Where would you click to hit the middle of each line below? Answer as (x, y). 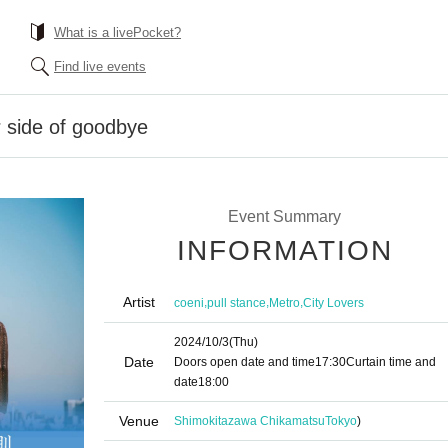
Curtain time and (391, 362)
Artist (139, 302)
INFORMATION (285, 250)
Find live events (100, 66)
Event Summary (284, 216)
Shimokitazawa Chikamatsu (249, 421)
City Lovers (333, 302)
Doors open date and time (244, 362)
